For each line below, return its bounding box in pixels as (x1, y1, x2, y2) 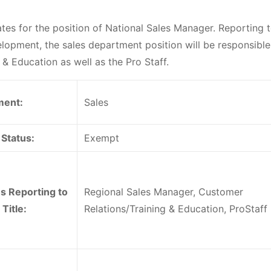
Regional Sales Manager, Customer (84, 186, 243, 198)
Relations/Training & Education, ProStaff (84, 203, 267, 215)
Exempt (84, 132, 119, 145)
